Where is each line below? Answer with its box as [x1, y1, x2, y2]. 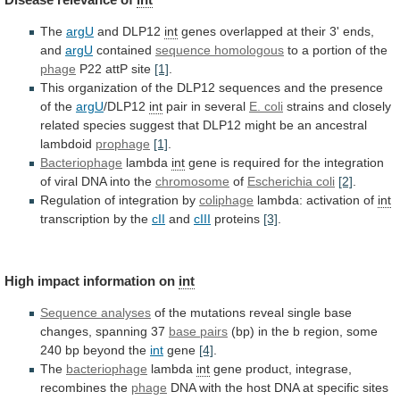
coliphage [199, 193, 254, 208]
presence [330, 80, 383, 96]
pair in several [162, 99, 249, 114]
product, [246, 361, 292, 376]
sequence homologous [155, 43, 284, 58]
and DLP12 [94, 24, 164, 39]
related [40, 118, 79, 133]
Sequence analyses [40, 304, 151, 320]
